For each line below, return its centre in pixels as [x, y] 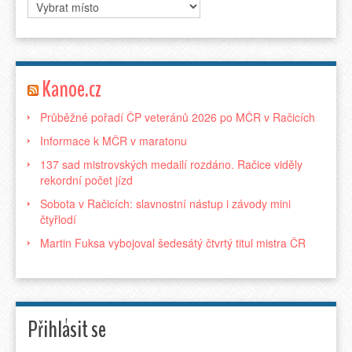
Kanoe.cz [71, 89]
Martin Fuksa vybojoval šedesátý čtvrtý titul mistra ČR [173, 242]
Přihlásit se [67, 329]
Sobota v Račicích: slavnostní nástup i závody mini [165, 203]
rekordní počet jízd [86, 180]
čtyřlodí [58, 219]
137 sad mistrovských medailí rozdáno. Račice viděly [171, 164]
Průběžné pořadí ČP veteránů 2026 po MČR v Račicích [178, 117]
